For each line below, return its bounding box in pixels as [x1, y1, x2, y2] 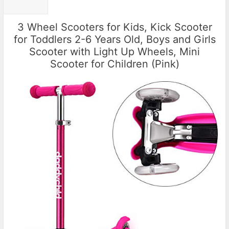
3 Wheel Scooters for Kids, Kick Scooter [17, 20, 212, 33]
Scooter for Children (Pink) [50, 57, 179, 70]
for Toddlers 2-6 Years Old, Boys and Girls [13, 33, 216, 45]
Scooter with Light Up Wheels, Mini [29, 45, 200, 58]
